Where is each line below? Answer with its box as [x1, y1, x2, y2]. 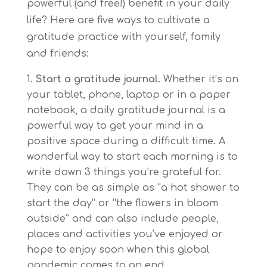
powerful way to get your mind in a [26, 120, 203, 132]
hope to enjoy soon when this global [26, 244, 209, 256]
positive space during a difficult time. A [26, 136, 225, 147]
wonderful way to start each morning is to [26, 151, 238, 163]
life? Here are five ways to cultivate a [26, 15, 210, 26]
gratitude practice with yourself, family [26, 32, 221, 43]
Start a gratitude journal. [35, 74, 160, 85]
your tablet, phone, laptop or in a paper [26, 89, 231, 101]
